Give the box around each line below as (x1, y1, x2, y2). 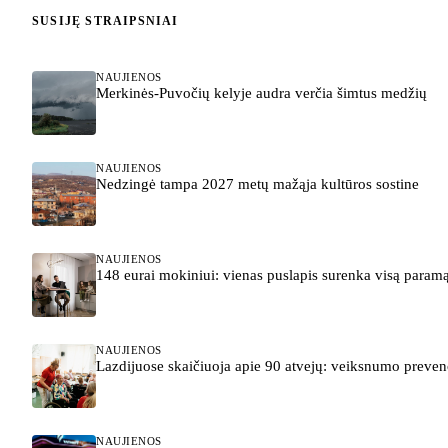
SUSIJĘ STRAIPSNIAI (32, 14, 179, 29)
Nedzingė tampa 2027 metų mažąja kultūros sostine (96, 175, 419, 192)
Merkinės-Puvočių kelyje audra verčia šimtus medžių (96, 84, 427, 101)
